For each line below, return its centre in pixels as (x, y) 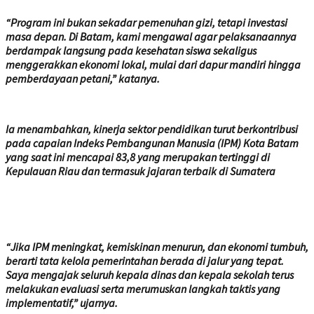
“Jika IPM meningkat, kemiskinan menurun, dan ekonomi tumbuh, (157, 247)
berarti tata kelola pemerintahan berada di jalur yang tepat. (145, 261)
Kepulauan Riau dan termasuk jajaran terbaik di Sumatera (141, 171)
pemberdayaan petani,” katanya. (83, 79)
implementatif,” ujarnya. (62, 303)
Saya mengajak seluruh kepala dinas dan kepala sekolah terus (150, 275)
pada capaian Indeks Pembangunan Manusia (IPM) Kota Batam (152, 143)
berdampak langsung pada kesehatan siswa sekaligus (131, 51)
